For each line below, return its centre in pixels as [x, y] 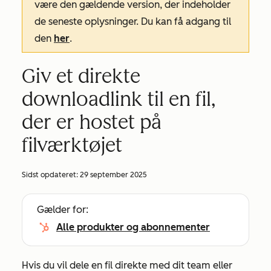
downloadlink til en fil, [119, 99]
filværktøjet [72, 145]
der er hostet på [92, 122]
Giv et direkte [81, 76]
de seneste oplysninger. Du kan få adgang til [133, 21]
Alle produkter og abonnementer [133, 227]
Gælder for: [63, 210]
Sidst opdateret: [51, 175]
